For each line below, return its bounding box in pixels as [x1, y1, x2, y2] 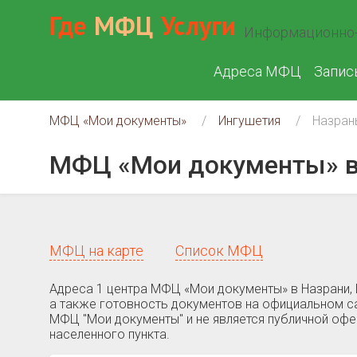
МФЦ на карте [49, 242, 143, 259]
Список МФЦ [175, 242, 263, 259]
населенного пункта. [49, 327, 170, 342]
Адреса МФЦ [214, 63, 301, 80]
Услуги [161, 9, 236, 42]
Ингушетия [218, 113, 280, 128]
